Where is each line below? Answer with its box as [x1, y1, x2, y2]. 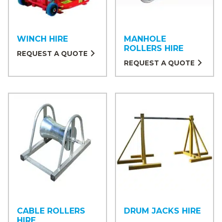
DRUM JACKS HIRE [124, 206, 201, 216]
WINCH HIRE [17, 34, 68, 44]
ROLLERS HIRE [124, 43, 184, 53]
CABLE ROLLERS [17, 206, 85, 216]
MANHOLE [124, 34, 166, 44]
